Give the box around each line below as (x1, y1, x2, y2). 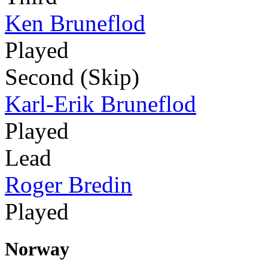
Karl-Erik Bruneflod (5, 91, 196, 117)
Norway (5, 238, 69, 260)
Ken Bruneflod (5, 10, 145, 36)
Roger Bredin (5, 172, 132, 198)
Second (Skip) (5, 64, 139, 90)
